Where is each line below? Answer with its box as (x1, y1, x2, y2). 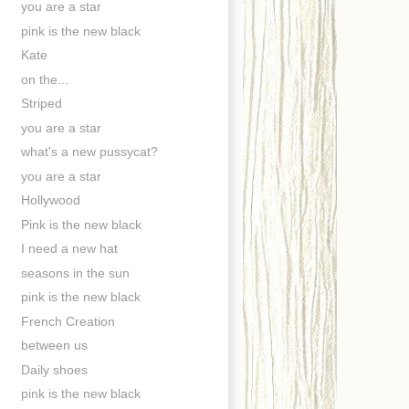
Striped (20, 96, 62, 111)
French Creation (20, 313, 115, 329)
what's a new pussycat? (20, 144, 158, 160)
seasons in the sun (20, 265, 130, 280)
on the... (20, 71, 68, 87)
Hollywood (20, 193, 80, 208)
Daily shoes (20, 362, 88, 377)
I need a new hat (20, 241, 118, 257)
